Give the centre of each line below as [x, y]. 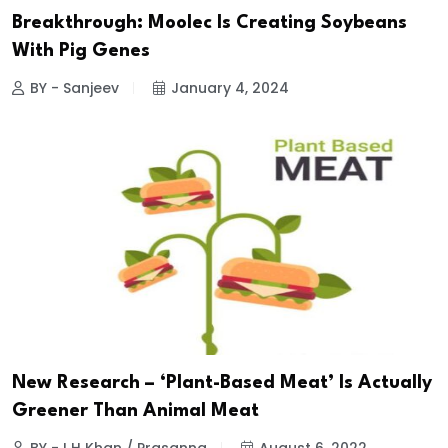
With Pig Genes [81, 51]
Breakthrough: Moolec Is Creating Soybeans [209, 23]
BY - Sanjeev [74, 88]
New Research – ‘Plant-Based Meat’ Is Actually [222, 383]
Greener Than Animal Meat [135, 411]
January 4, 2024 [230, 88]
